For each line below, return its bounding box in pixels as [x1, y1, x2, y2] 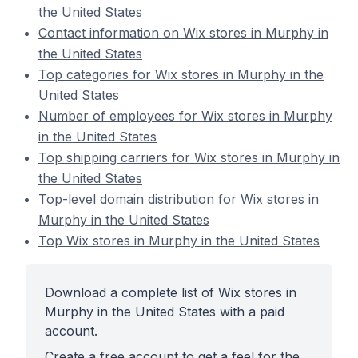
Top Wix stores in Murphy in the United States [38, 233, 320, 249]
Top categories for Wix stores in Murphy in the [38, 66, 324, 82]
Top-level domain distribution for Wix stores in [38, 191, 319, 207]
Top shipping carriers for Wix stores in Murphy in [38, 149, 340, 165]
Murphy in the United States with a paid [45, 304, 284, 320]
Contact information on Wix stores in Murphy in [38, 25, 328, 41]
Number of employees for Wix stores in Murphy [38, 108, 332, 124]
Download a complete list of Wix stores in [45, 284, 296, 300]
